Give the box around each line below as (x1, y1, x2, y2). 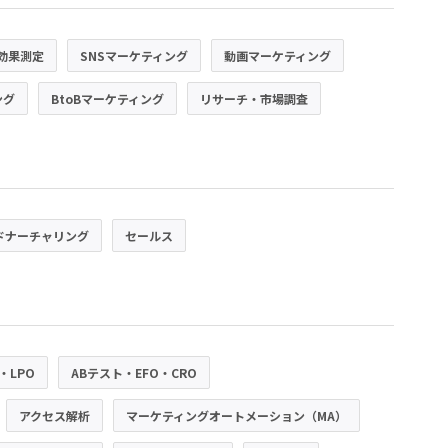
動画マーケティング (224, 46, 331, 64)
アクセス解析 (19, 407, 90, 425)
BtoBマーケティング (51, 90, 164, 108)
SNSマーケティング (80, 46, 188, 64)
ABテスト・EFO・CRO (71, 363, 197, 381)
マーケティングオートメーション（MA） (126, 407, 347, 425)
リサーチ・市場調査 (200, 90, 308, 108)
